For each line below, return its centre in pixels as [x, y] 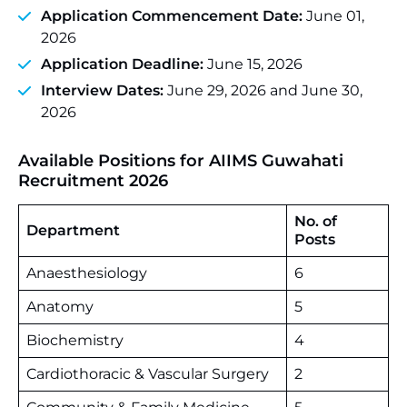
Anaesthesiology [87, 273]
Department [73, 230]
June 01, [333, 16]
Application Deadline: [122, 64]
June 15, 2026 [253, 64]
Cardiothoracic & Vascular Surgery [148, 374]
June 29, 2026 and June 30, [263, 90]
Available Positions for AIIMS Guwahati [181, 161]
